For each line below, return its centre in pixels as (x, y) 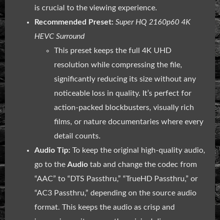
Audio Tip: (52, 150)
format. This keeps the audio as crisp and (105, 207)
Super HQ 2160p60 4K (153, 22)
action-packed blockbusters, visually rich (124, 107)
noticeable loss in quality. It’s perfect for (123, 93)
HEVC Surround (59, 36)
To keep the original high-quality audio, (138, 150)
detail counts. (77, 136)
